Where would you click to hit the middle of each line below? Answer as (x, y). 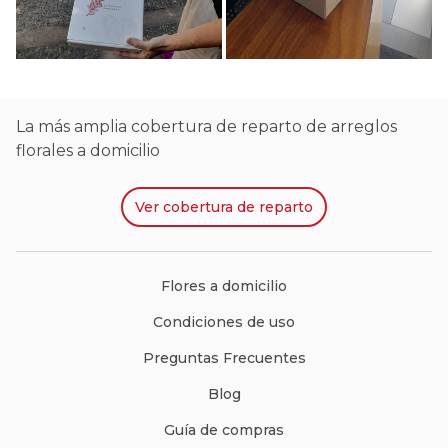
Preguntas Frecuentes (224, 358)
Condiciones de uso (224, 322)
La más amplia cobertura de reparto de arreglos (206, 126)
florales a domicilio (88, 150)
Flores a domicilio (224, 286)
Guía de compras (224, 430)
